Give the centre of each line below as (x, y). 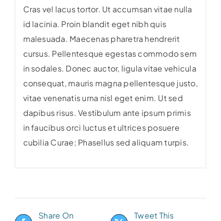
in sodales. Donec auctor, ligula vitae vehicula (110, 69)
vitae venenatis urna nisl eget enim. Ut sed (103, 98)
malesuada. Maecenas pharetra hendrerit (101, 39)
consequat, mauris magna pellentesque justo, (110, 83)
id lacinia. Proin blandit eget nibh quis (95, 24)
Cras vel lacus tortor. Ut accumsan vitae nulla (108, 9)
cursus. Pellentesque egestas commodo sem (110, 54)
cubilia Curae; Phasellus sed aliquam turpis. (106, 143)
